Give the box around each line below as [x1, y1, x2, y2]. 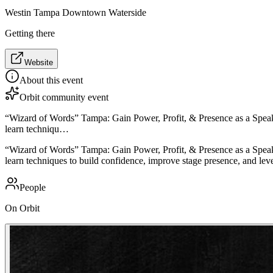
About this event [19, 74, 83, 85]
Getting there [5, 27, 55, 38]
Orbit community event [19, 91, 108, 102]
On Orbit [5, 202, 40, 213]
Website [24, 57, 53, 67]
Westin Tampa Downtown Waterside [5, 7, 146, 18]
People [19, 182, 46, 193]
